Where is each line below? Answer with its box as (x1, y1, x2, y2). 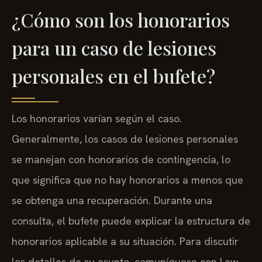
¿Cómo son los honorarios (12, 7, 230, 33)
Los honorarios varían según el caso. (12, 112, 182, 126)
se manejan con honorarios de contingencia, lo (12, 153, 230, 167)
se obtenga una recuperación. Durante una (12, 194, 212, 208)
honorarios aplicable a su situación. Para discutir (12, 235, 239, 249)
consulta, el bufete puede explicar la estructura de (12, 214, 250, 228)
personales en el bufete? (12, 63, 215, 89)
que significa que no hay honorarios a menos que (12, 173, 243, 187)
